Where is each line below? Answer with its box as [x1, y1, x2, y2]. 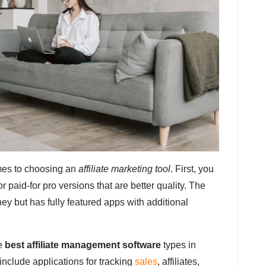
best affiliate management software [5, 239, 161, 250]
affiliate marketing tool [78, 163, 170, 174]
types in [161, 239, 196, 250]
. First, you [170, 163, 214, 174]
